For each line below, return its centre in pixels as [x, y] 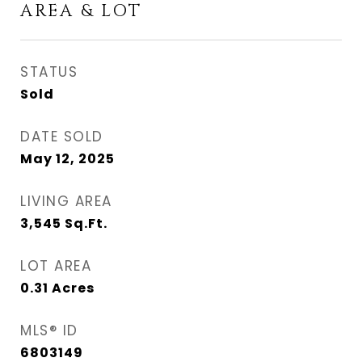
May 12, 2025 [67, 159]
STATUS [49, 72]
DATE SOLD [62, 137]
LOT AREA [56, 266]
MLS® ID [49, 330]
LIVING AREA [66, 201]
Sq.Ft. [86, 223]
